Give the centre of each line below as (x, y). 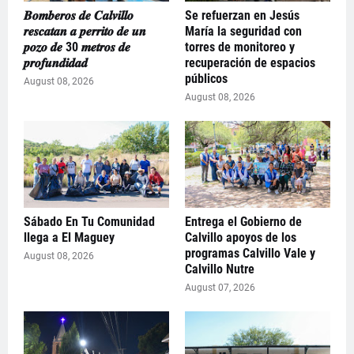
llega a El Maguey (69, 237)
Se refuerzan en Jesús (242, 15)
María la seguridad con (243, 31)
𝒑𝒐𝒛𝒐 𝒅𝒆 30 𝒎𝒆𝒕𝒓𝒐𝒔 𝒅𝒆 (77, 47)
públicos (206, 79)
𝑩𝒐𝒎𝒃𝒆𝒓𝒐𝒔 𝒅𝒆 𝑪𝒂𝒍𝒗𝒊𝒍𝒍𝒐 (79, 15)
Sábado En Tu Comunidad (89, 222)
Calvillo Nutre (220, 269)
